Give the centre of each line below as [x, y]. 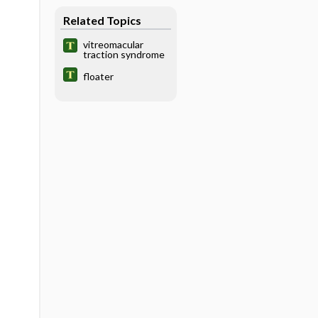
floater [98, 76]
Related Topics [102, 20]
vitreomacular [113, 44]
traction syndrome [124, 54]
